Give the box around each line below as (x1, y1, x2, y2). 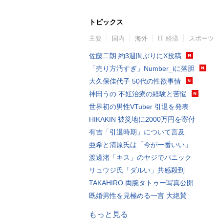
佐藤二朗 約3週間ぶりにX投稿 (89, 51, 181, 60)
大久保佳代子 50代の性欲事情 (89, 77, 181, 85)
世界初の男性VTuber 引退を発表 (89, 102, 189, 110)
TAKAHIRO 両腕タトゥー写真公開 (89, 178, 194, 187)
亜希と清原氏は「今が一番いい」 (89, 140, 192, 149)
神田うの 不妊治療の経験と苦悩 (89, 89, 187, 98)
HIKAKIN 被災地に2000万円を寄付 (89, 115, 195, 123)
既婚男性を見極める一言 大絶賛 (89, 191, 187, 199)
